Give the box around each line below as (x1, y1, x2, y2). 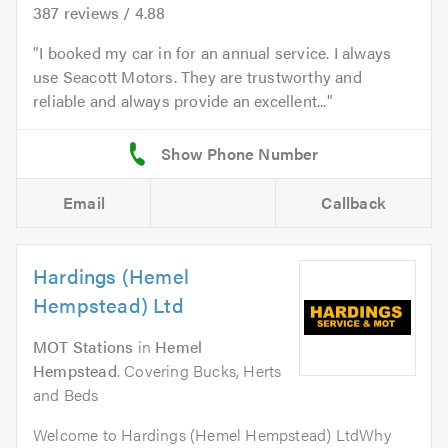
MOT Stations (33, 334, 134, 358)
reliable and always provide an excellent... (33, 88, 327, 112)
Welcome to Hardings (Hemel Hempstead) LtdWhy (33, 422, 391, 446)
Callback (321, 190, 387, 214)
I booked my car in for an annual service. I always (39, 40, 392, 64)
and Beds (33, 382, 99, 406)
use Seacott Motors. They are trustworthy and (33, 64, 362, 88)
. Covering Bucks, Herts (116, 358, 282, 382)
